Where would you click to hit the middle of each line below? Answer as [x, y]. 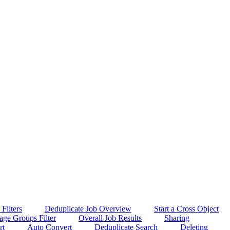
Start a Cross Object [186, 208]
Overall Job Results [110, 218]
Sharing [177, 218]
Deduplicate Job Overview [88, 208]
